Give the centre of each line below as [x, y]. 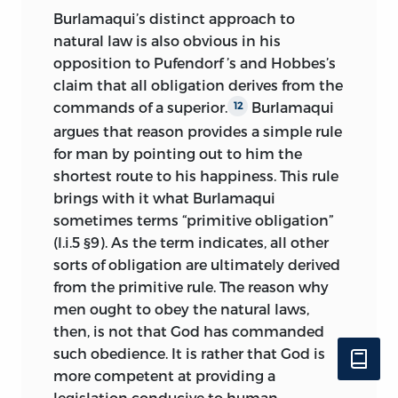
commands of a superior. [140, 107]
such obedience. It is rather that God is [189, 353]
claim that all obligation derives [167, 85]
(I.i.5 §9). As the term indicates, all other [191, 242]
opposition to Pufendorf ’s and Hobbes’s [195, 63]
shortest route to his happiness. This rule [196, 175]
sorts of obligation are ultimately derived [197, 264]
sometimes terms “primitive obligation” [193, 219]
